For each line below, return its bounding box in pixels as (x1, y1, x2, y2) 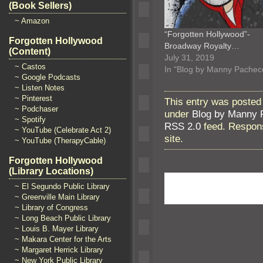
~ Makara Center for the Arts (15, 235, 112, 244)
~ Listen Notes (15, 83, 65, 92)
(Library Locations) (9, 166, 93, 176)
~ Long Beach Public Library (15, 214, 111, 222)
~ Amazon (15, 16, 49, 25)
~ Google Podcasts (15, 73, 80, 82)
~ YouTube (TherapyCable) (15, 136, 106, 145)
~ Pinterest (15, 94, 52, 103)
